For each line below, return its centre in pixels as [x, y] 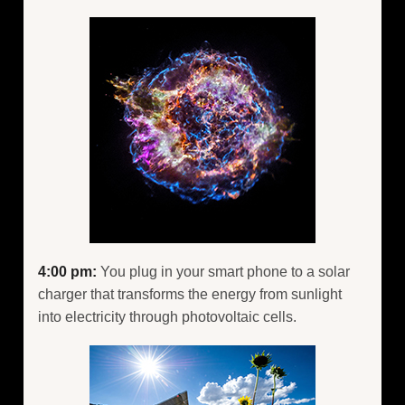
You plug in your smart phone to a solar [223, 271]
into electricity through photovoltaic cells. [167, 316]
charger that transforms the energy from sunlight [190, 294]
